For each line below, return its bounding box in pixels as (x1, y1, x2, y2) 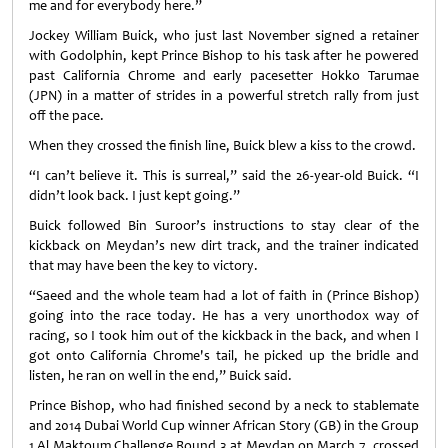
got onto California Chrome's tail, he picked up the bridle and (29, 347, 419, 364)
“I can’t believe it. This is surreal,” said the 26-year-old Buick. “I (29, 167, 419, 184)
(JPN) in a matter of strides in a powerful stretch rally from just (29, 87, 419, 104)
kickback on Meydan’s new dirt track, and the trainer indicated (29, 237, 419, 254)
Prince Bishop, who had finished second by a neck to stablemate (29, 397, 419, 414)
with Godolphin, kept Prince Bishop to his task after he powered (29, 47, 419, 64)
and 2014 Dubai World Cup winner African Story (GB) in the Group (29, 417, 419, 434)
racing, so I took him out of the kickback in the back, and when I (29, 327, 419, 344)
